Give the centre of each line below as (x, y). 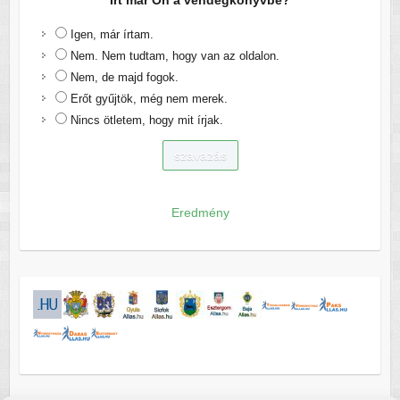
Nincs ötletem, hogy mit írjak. (146, 121)
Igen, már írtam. (112, 35)
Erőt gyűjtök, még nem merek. (149, 99)
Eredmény (200, 213)
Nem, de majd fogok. (124, 78)
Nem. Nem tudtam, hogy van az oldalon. (175, 56)
